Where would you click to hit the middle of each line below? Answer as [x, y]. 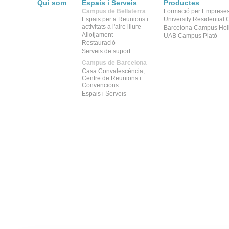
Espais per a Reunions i [115, 19]
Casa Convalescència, [113, 71]
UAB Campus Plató [190, 36]
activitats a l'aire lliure [111, 27]
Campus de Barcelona [114, 63]
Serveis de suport [106, 51]
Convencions [100, 85]
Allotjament [97, 35]
